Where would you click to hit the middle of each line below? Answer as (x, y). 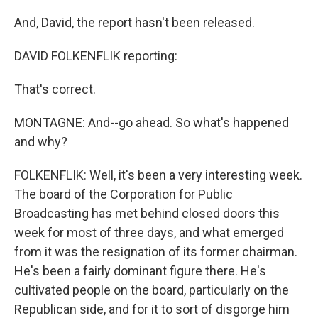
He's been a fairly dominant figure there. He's (140, 271)
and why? (41, 142)
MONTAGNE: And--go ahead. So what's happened (152, 122)
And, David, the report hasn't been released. (135, 22)
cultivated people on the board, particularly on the (152, 290)
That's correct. (55, 89)
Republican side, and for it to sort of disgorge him (152, 309)
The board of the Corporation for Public (124, 194)
